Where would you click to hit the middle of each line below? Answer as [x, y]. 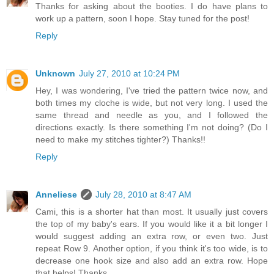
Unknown [55, 74]
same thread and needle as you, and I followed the [152, 115]
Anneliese [56, 195]
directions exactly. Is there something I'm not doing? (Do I [152, 128]
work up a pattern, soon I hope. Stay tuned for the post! [143, 19]
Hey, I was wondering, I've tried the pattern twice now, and [152, 91]
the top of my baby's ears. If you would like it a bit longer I [152, 224]
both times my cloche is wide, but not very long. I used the [152, 103]
